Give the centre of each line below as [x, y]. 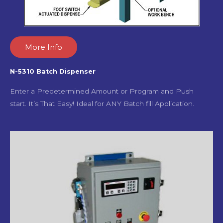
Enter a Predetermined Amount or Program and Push [102, 91]
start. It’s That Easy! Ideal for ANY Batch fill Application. [102, 103]
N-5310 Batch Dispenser [53, 71]
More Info [44, 47]
